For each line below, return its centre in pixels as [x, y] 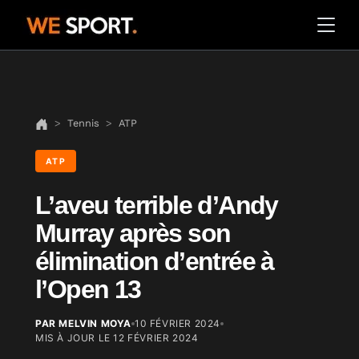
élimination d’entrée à [155, 261]
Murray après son [133, 233]
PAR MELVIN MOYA [83, 323]
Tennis [83, 123]
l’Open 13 [88, 289]
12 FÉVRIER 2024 [156, 338]
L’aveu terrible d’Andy [157, 205]
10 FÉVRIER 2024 [177, 323]
